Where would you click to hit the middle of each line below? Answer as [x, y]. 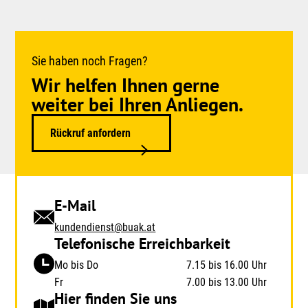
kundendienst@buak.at [105, 228]
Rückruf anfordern [91, 133]
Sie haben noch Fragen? [90, 60]
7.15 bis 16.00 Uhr [226, 265]
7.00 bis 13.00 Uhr [226, 283]
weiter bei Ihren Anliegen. [138, 104]
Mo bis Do [77, 265]
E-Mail [75, 206]
